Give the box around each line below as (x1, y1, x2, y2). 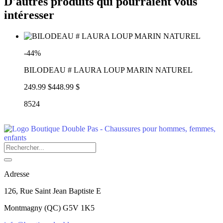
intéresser (4, 8, 54, 21)
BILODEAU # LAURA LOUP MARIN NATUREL (24, 65, 193, 74)
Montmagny (4, 203, 42, 212)
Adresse (4, 169, 29, 178)
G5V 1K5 (63, 203, 95, 212)
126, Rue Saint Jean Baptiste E (4, 186, 101, 195)
